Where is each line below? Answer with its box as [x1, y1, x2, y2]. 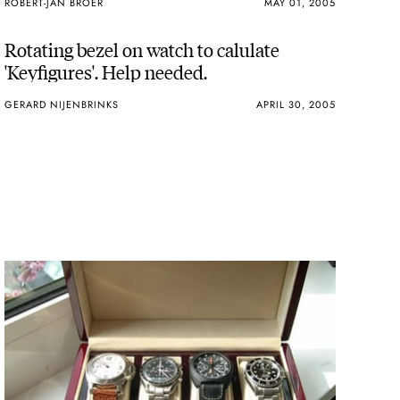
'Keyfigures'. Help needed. [4, 58, 208, 85]
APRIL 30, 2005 [255, 96, 336, 112]
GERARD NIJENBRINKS [4, 96, 120, 112]
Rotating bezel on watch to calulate [4, 36, 280, 62]
